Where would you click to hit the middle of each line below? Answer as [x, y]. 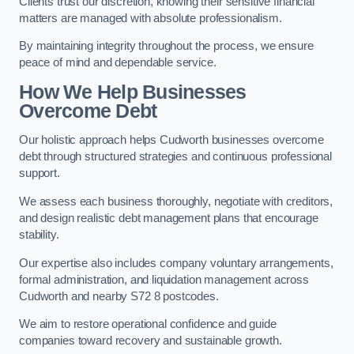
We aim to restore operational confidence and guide [148, 324]
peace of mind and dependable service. [118, 63]
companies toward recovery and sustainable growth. [151, 341]
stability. [39, 234]
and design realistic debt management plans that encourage [169, 218]
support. [40, 173]
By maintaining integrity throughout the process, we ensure [166, 46]
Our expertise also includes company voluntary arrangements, [176, 263]
